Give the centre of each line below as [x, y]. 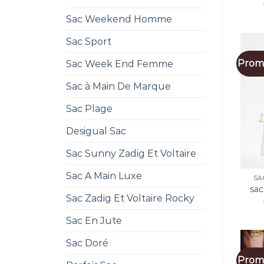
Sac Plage [89, 108]
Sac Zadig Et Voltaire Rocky [130, 198]
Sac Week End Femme [120, 64]
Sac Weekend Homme [119, 19]
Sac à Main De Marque [118, 86]
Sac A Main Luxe [104, 176]
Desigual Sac [96, 131]
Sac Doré [87, 243]
